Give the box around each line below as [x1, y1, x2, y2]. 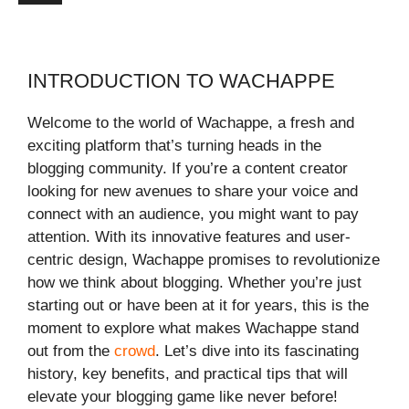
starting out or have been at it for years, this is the [27, 297, 369, 315]
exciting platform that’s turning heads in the [27, 137, 321, 155]
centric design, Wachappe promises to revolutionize [27, 251, 380, 269]
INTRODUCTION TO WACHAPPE [27, 69, 335, 93]
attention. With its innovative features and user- [27, 228, 351, 246]
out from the [27, 342, 114, 361]
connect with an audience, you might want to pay [27, 205, 359, 224]
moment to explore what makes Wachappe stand [27, 320, 359, 338]
